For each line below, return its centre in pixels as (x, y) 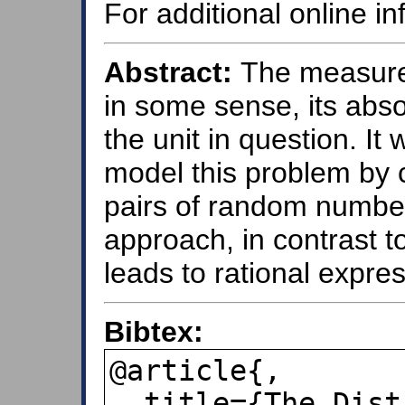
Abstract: (168, 72)
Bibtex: (154, 331)
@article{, (195, 370)
